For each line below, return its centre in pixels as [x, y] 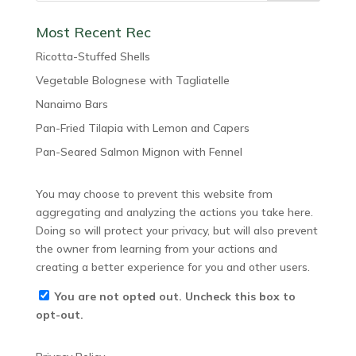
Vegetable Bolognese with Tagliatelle [132, 80]
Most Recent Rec [93, 32]
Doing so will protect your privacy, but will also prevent [176, 230]
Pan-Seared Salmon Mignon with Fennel [139, 152]
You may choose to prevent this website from [154, 194]
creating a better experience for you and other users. [172, 267]
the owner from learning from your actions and [156, 249]
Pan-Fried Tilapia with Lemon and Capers [142, 128]
